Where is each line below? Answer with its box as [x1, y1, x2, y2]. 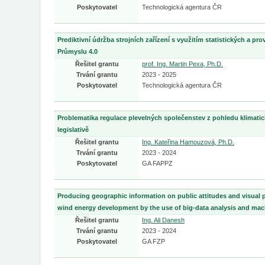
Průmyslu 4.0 [57, 48, 98, 55]
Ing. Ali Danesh [142, 216, 185, 224]
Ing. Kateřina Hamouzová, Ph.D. [142, 138, 234, 146]
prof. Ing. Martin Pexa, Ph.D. [142, 60, 223, 67]
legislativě [57, 126, 89, 133]
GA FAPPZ [142, 160, 173, 167]
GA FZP [142, 238, 165, 245]
